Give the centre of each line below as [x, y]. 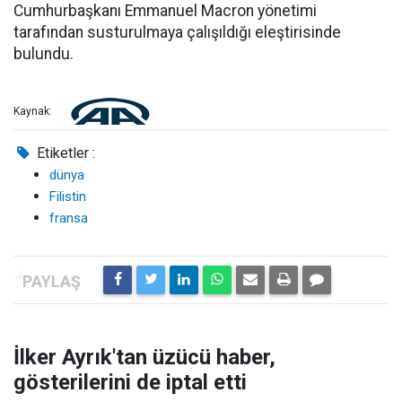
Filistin [68, 197]
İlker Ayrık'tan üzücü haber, [144, 357]
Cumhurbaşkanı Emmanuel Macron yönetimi [165, 11]
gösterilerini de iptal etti [130, 382]
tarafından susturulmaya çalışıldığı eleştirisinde [177, 32]
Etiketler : [65, 153]
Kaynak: [33, 112]
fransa [69, 218]
